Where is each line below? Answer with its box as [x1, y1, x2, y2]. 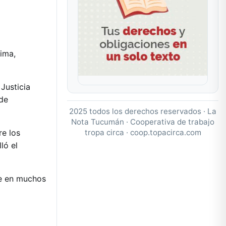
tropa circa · [84, 127, 130, 137]
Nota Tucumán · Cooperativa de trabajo [71, 117, 214, 127]
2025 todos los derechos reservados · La [69, 106, 216, 116]
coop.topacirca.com [130, 127, 201, 137]
